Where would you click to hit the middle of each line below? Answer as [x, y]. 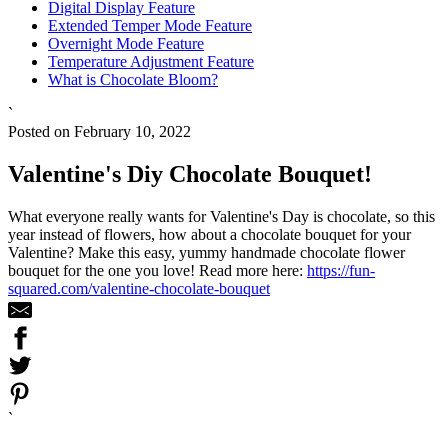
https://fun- [341, 270]
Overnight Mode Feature [126, 43]
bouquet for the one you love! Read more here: [157, 270]
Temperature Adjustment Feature [151, 61]
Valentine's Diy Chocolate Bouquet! [190, 173]
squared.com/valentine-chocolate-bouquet [139, 288]
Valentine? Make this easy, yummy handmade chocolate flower [206, 252]
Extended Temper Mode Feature [150, 25]
